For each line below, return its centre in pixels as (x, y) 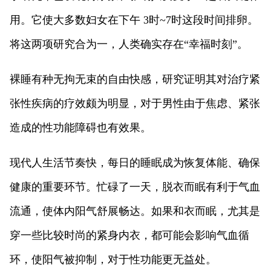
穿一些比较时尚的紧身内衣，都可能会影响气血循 (129, 235)
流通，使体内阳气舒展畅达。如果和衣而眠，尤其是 (135, 211)
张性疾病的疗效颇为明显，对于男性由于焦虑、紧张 (135, 103)
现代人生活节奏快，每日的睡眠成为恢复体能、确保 (135, 162)
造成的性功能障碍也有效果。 (80, 127)
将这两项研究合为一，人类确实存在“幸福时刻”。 (129, 44)
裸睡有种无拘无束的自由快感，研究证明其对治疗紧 (135, 79)
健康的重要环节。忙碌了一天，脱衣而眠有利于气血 (135, 187)
